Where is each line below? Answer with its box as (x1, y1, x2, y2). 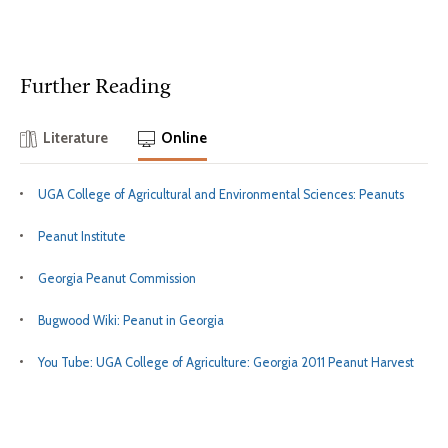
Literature (43, 129, 109, 148)
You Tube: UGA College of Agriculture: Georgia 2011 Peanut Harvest (38, 354, 414, 370)
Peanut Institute (38, 228, 126, 244)
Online (160, 129, 207, 148)
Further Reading (20, 76, 171, 98)
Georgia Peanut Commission (38, 270, 196, 286)
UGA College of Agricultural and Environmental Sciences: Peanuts (38, 186, 404, 202)
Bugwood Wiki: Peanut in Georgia (38, 312, 224, 328)
